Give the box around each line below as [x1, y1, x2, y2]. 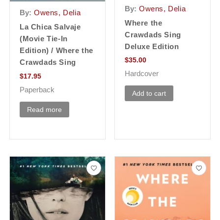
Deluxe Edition [125, 42, 179, 51]
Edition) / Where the [20, 47, 93, 55]
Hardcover [125, 69, 159, 78]
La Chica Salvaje [20, 23, 81, 31]
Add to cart [132, 89, 166, 97]
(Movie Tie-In [20, 35, 68, 43]
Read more [27, 105, 62, 113]
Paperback [20, 85, 55, 94]
